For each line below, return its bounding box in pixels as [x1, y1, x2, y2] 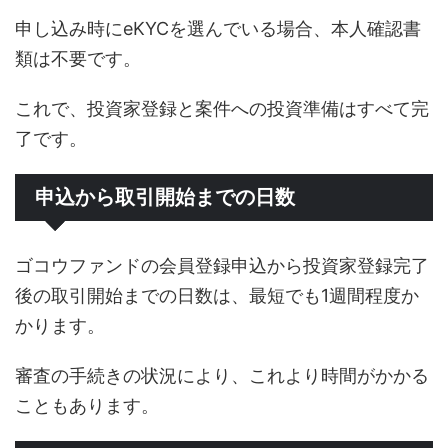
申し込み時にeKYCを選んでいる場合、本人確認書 [15, 18, 421, 40]
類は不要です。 [15, 48, 141, 70]
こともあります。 [15, 395, 159, 417]
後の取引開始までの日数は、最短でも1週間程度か [15, 285, 419, 307]
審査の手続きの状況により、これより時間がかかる [15, 365, 429, 387]
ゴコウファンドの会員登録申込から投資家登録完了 [15, 255, 429, 277]
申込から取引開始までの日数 [35, 186, 295, 209]
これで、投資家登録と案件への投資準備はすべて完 [15, 98, 429, 120]
